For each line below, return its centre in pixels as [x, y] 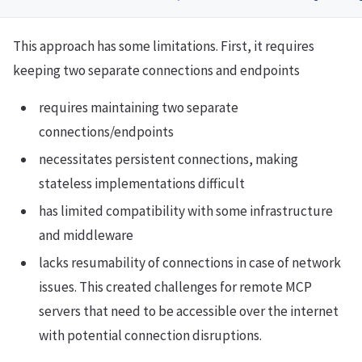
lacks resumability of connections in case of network [190, 262]
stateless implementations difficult [142, 183]
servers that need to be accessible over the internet [189, 311]
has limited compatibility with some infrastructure [186, 210]
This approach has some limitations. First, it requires [164, 46]
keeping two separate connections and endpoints [156, 70]
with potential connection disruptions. [150, 335]
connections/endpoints [106, 131]
